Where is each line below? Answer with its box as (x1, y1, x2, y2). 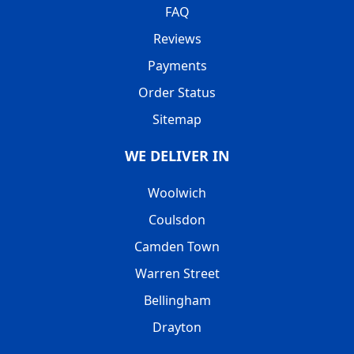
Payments (147, 56, 207, 74)
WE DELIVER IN (124, 145, 230, 165)
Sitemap (153, 110, 201, 128)
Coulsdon (149, 210, 205, 228)
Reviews (153, 29, 201, 47)
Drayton (153, 318, 201, 336)
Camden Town (134, 237, 220, 255)
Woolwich (148, 183, 206, 201)
